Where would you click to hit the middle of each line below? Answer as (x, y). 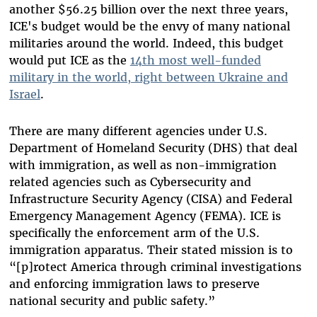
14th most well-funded (195, 60)
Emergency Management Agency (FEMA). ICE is (145, 215)
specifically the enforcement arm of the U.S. (134, 232)
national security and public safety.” (114, 300)
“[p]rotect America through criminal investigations (155, 266)
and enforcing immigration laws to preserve (134, 283)
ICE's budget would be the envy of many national (149, 26)
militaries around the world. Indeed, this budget (146, 43)
